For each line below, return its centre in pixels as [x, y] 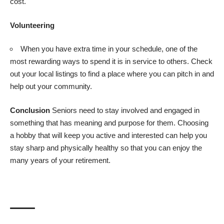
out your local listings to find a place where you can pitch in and [112, 74]
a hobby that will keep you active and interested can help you [108, 135]
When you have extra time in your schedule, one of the [109, 49]
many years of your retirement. [60, 160]
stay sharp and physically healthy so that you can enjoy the [106, 147]
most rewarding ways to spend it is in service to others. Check [111, 61]
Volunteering [32, 25]
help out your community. [51, 86]
